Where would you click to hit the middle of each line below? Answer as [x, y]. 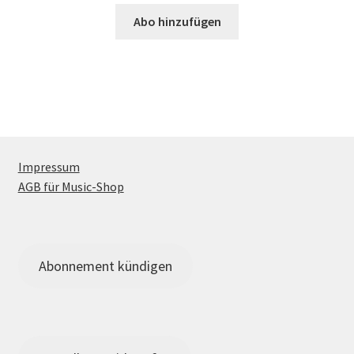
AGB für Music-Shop [71, 187]
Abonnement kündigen [105, 266]
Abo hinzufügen [177, 22]
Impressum [49, 167]
